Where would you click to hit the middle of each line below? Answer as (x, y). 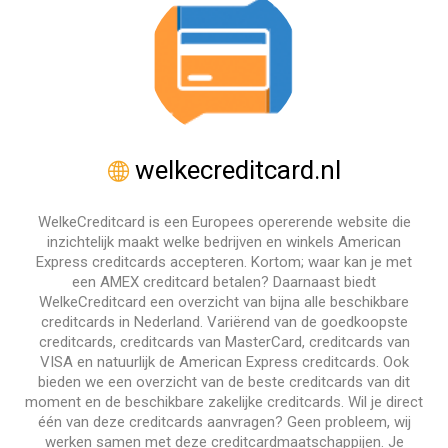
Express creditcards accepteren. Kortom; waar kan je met (224, 262)
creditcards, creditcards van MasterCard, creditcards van (224, 342)
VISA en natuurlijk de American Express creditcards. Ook (224, 362)
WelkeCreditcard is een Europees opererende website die (224, 222)
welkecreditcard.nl (234, 170)
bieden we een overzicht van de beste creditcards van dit (224, 382)
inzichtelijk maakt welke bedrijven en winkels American (224, 242)
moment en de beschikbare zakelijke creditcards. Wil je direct (224, 402)
